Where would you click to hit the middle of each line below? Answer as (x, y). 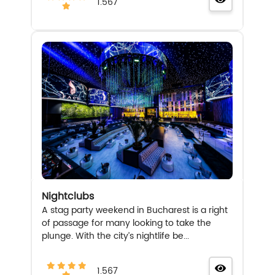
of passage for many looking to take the (127, 223)
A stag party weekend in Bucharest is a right (135, 210)
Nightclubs (68, 196)
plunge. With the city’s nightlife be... (116, 236)
